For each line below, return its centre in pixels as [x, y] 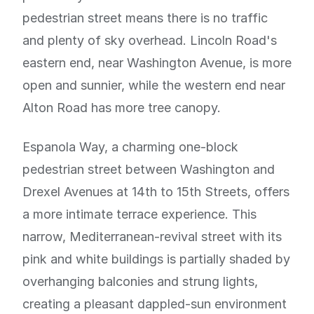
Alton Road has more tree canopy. [122, 108]
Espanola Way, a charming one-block [130, 147]
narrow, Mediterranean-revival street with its [152, 237]
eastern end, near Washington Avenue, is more [157, 63]
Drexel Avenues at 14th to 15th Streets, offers [156, 192]
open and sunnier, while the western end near [154, 85]
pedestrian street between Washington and [149, 169]
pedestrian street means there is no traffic [145, 18]
